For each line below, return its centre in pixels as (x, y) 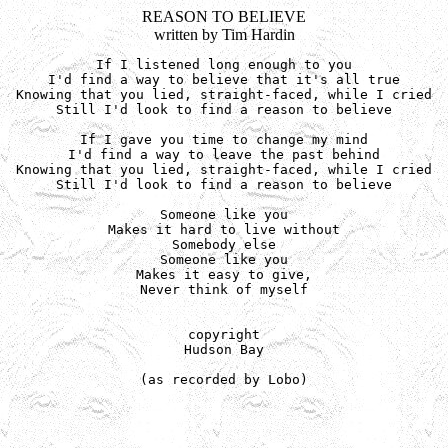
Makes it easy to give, (224, 274)
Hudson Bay (224, 349)
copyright (224, 334)
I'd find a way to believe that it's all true (224, 79)
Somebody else (224, 244)
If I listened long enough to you (224, 64)
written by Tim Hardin (224, 34)
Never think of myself (224, 289)
